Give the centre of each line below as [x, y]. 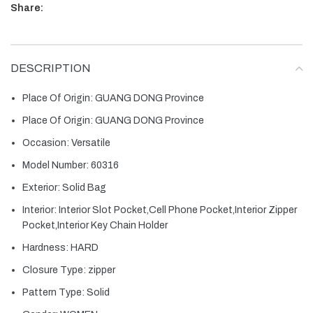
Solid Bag [84, 187]
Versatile [91, 143]
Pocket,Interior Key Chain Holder [95, 225]
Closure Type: [55, 270]
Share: [27, 8]
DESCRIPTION [51, 68]
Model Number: [57, 165]
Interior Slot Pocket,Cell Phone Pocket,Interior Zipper [178, 210]
